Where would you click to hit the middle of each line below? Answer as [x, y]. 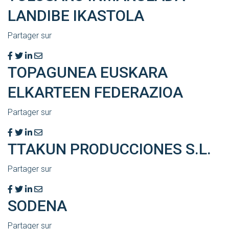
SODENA [37, 206]
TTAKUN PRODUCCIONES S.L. [109, 149]
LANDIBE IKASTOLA [76, 16]
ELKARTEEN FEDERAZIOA [95, 93]
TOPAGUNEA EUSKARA [88, 73]
